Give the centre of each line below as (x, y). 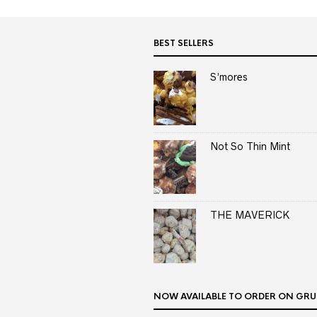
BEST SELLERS (184, 43)
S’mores (229, 77)
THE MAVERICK (250, 215)
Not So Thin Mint (250, 146)
